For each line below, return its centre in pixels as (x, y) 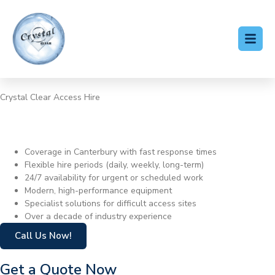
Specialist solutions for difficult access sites (110, 204)
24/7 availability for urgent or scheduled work (114, 178)
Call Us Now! (43, 236)
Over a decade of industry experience (98, 217)
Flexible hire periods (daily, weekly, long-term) (114, 165)
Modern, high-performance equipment (98, 191)
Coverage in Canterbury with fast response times (121, 152)
